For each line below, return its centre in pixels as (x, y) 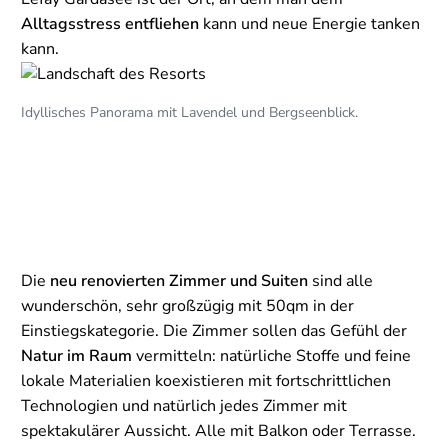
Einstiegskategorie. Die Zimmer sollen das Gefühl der (214, 331)
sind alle (340, 281)
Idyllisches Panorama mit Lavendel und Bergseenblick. (189, 113)
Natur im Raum (76, 356)
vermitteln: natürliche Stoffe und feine (271, 356)
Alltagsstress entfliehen (110, 24)
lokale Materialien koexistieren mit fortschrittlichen (206, 381)
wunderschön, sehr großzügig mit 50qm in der (187, 306)
